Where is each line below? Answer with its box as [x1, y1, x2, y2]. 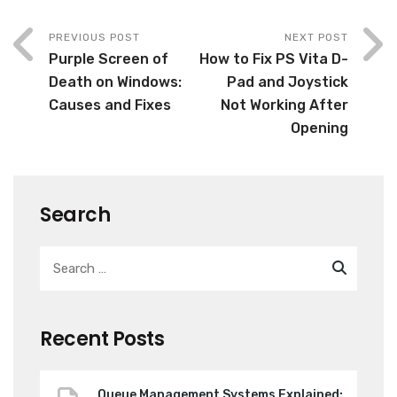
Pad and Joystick [227, 73, 348, 90]
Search [40, 200, 110, 229]
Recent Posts [40, 324, 164, 353]
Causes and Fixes [49, 96, 171, 113]
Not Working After [221, 96, 348, 113]
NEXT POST [284, 30, 348, 43]
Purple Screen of [49, 50, 168, 67]
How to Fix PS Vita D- [199, 50, 348, 67]
